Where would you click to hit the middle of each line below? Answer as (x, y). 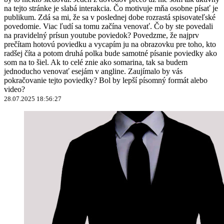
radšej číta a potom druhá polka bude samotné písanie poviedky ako (110, 53)
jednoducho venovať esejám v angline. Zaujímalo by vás (93, 71)
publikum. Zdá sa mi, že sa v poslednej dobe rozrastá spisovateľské (110, 17)
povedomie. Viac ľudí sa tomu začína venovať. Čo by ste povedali (108, 26)
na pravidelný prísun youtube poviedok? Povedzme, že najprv (101, 35)
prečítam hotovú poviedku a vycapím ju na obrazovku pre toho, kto (110, 44)
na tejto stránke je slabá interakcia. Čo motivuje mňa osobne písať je (111, 8)
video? (14, 89)
